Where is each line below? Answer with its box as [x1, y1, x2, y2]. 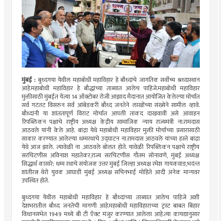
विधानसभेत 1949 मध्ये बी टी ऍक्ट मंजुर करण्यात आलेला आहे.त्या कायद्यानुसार [21, 209, 200, 220]
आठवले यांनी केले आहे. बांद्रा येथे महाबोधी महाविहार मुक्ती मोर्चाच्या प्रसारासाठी [21, 125, 200, 136]
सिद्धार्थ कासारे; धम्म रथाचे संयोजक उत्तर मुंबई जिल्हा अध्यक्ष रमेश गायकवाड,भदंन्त [21, 158, 200, 169]
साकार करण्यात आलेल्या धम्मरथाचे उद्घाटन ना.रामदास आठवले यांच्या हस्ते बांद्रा [21, 133, 200, 144]
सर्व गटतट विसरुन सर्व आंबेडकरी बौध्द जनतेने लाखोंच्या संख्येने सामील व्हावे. [21, 100, 200, 110]
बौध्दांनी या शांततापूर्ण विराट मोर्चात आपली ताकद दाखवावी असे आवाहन [21, 108, 200, 119]
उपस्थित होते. [21, 175, 49, 186]
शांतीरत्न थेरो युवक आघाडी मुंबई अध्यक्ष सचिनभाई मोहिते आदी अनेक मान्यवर [21, 167, 200, 178]
